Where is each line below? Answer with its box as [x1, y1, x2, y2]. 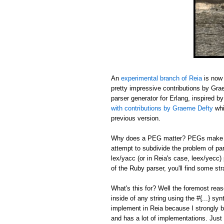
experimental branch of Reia [121, 74, 202, 82]
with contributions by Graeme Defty [111, 104, 213, 112]
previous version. [111, 114, 160, 122]
